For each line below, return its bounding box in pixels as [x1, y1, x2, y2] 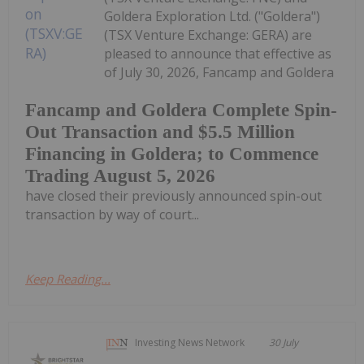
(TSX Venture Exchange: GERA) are [104, 26, 313, 45]
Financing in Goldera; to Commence [25, 144, 318, 165]
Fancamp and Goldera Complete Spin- [25, 100, 337, 121]
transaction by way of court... [25, 206, 199, 224]
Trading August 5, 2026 [25, 166, 215, 187]
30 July [269, 336, 299, 350]
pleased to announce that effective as [104, 45, 332, 63]
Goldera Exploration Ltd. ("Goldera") [104, 7, 321, 26]
